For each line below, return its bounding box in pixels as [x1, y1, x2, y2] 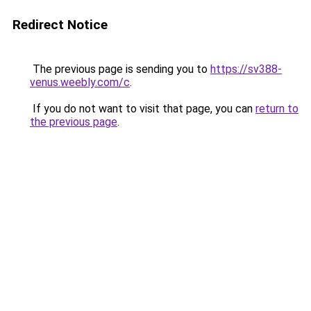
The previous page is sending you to [30, 62, 210, 76]
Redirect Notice [12, 17, 108, 33]
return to [255, 102, 299, 115]
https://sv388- [210, 62, 282, 76]
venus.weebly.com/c [30, 76, 130, 89]
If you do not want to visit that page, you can [30, 102, 255, 115]
